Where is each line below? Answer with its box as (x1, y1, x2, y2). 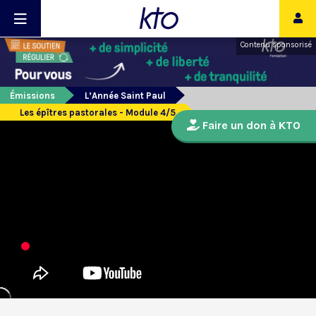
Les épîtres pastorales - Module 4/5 (20, 107, 176, 119)
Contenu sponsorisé (241, 40, 312, 49)
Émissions (10, 90, 55, 102)
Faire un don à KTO (200, 119, 300, 133)
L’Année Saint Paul (85, 90, 166, 102)
